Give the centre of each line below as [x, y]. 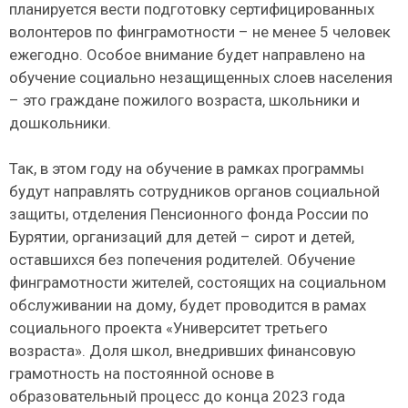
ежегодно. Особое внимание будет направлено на [187, 54]
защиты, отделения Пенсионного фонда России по [189, 214]
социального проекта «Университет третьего [168, 328]
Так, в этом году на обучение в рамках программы [187, 169]
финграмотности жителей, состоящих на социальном [198, 283]
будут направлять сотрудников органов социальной [194, 192]
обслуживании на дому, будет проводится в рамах [188, 306]
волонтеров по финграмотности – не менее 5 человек [200, 31]
